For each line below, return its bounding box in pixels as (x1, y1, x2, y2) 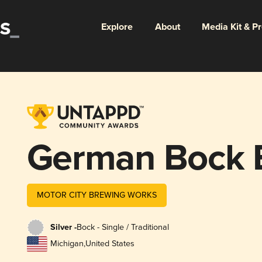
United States (85, 239, 135, 249)
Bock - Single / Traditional (76, 222, 169, 233)
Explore (101, 20, 133, 33)
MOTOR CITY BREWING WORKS (36, 189, 157, 200)
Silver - (50, 222, 77, 233)
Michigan (50, 239, 84, 249)
